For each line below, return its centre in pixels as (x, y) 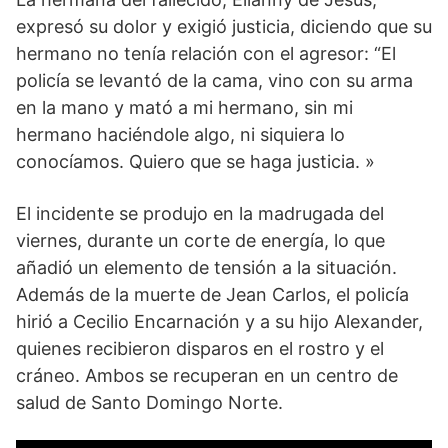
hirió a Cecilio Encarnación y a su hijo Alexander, (219, 322)
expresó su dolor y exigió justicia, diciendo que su (224, 27)
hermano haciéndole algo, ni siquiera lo (180, 135)
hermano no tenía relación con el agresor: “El (206, 54)
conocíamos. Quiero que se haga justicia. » (195, 162)
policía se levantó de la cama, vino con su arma (214, 81)
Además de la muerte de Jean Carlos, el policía (212, 295)
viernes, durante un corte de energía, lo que (200, 241)
